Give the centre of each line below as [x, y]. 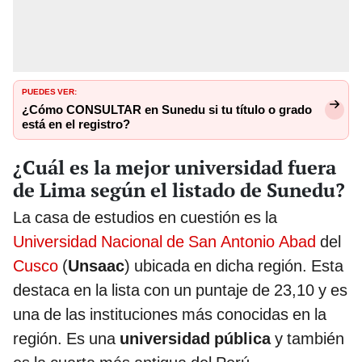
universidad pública [195, 338]
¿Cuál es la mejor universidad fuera [175, 167]
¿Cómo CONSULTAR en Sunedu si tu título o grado [167, 110]
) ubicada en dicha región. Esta [234, 265]
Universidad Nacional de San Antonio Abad [164, 241]
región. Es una [66, 338]
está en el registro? [76, 125]
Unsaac [96, 265]
